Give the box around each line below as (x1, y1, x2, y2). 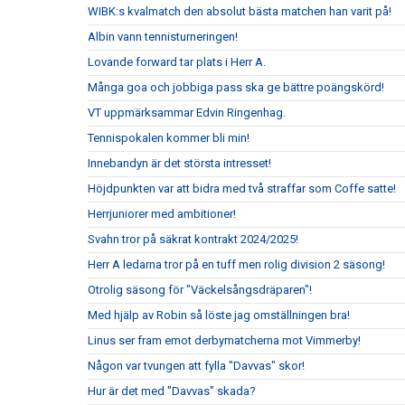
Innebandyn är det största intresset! (88, 156, 271, 170)
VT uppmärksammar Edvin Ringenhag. (88, 106, 286, 119)
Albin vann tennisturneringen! (88, 30, 238, 43)
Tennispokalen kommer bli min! (88, 131, 250, 145)
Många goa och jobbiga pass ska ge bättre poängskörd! (88, 80, 384, 94)
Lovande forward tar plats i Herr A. (88, 55, 266, 69)
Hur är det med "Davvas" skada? (88, 384, 256, 398)
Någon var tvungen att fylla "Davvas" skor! (88, 359, 305, 372)
